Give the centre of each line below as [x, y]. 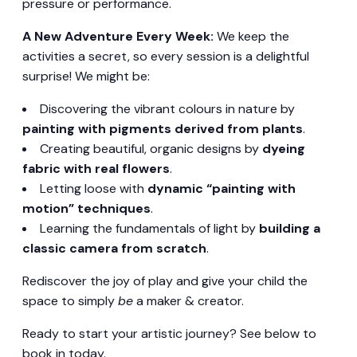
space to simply [70, 300]
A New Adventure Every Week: [118, 36]
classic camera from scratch [114, 248]
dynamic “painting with [222, 188]
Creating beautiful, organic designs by [151, 148]
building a [290, 228]
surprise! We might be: [86, 76]
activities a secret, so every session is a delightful [166, 56]
